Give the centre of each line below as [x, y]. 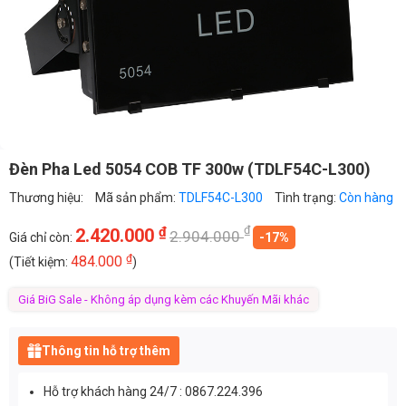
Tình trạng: [307, 197]
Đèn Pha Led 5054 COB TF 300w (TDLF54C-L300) [190, 169]
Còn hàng [366, 197]
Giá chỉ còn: [42, 237]
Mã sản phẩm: [137, 197]
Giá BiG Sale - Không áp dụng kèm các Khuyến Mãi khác [164, 299]
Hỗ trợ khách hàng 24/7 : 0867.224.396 [154, 391]
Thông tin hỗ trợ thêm [106, 350]
